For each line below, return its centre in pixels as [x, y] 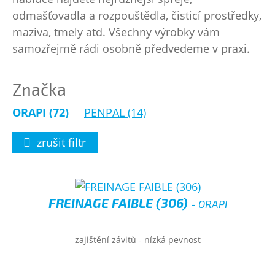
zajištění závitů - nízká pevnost [137, 240]
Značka [39, 89]
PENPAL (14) [115, 112]
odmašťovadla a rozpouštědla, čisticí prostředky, [137, 15]
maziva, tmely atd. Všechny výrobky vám [116, 32]
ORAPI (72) [41, 112]
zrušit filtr [61, 142]
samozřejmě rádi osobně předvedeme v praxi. [131, 48]
